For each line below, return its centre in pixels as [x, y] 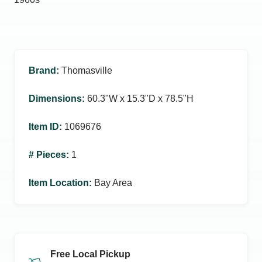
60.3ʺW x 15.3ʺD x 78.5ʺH [140, 99]
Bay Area [113, 183]
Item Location [59, 183]
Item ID [44, 127]
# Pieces [47, 155]
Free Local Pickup [90, 254]
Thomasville [87, 70]
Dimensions [55, 99]
